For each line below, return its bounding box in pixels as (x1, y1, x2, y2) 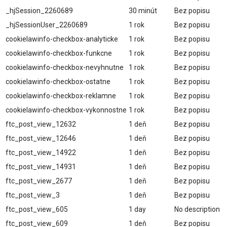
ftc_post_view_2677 (6, 177, 72, 185)
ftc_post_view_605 (6, 205, 68, 214)
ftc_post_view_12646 (6, 134, 76, 143)
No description (174, 205, 220, 214)
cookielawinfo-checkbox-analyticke (6, 35, 118, 44)
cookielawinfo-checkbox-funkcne (6, 49, 112, 58)
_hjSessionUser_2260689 (6, 21, 88, 29)
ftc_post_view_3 (6, 191, 60, 200)
